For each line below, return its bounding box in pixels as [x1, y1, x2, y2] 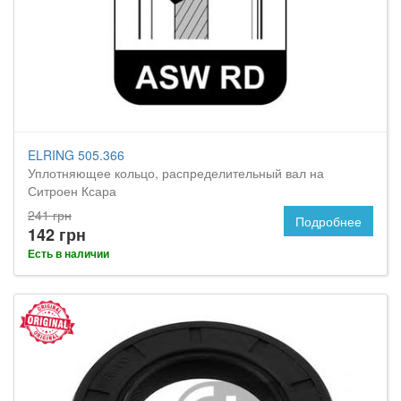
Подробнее [295, 212, 362, 230]
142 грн [28, 223, 86, 246]
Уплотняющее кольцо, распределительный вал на [28, 164, 324, 182]
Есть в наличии [28, 245, 109, 261]
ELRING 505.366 [28, 146, 124, 164]
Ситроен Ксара [28, 182, 116, 200]
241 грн [28, 206, 72, 224]
